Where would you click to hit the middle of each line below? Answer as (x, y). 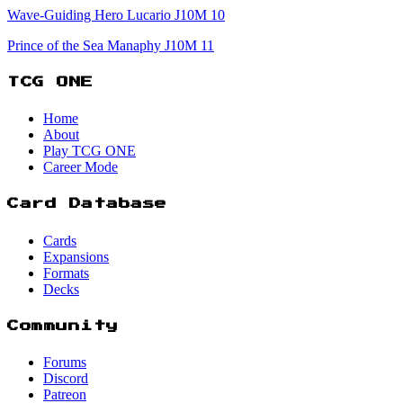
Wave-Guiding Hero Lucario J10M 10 (116, 14)
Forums (65, 362)
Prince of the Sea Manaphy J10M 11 (111, 45)
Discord (66, 378)
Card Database (87, 204)
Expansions (76, 256)
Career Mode (81, 167)
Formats (66, 273)
